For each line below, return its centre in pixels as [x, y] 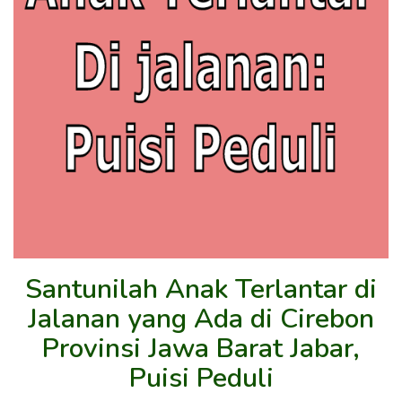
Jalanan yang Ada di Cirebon [201, 319]
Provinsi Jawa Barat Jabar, [201, 348]
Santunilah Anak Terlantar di [201, 289]
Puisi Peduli [201, 378]
